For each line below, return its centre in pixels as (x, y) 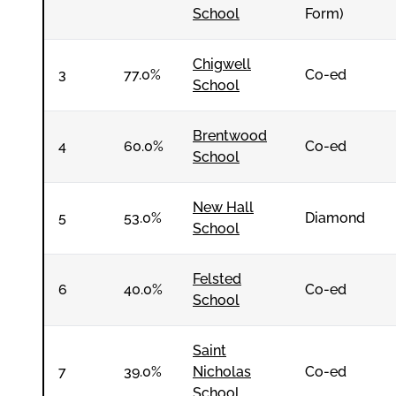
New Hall (223, 207)
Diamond (335, 218)
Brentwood (230, 136)
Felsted (217, 279)
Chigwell (222, 64)
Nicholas (222, 372)
